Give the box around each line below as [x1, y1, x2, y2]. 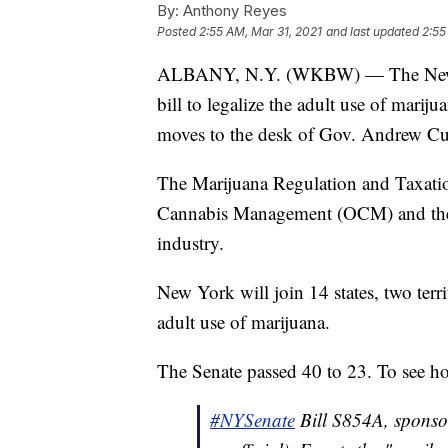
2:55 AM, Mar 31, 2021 [199, 24, 322, 40]
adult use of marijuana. [157, 309, 330, 335]
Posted [157, 24, 199, 40]
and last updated [326, 24, 419, 40]
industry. [157, 230, 224, 256]
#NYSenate [210, 407, 295, 433]
